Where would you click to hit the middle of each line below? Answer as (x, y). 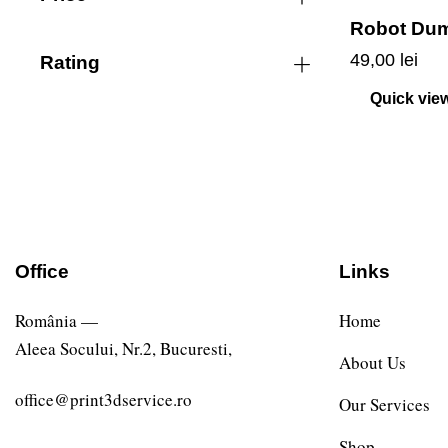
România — (56, 320)
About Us (372, 362)
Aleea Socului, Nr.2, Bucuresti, (126, 348)
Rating (70, 62)
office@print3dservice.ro (103, 399)
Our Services (384, 404)
